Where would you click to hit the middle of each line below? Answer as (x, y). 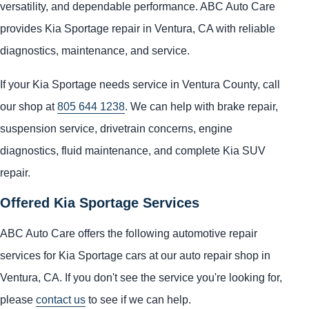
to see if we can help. (138, 300)
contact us (61, 300)
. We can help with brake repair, (201, 106)
